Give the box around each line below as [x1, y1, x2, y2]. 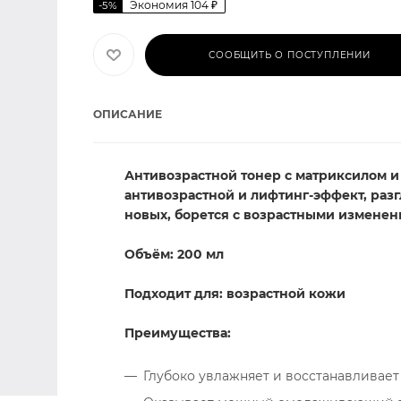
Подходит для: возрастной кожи [124, 286, 346, 302]
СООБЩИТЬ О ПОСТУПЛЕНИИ [209, 48, 371, 61]
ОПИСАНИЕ [93, 107, 162, 121]
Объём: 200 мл [124, 246, 224, 262]
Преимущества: [124, 325, 231, 341]
